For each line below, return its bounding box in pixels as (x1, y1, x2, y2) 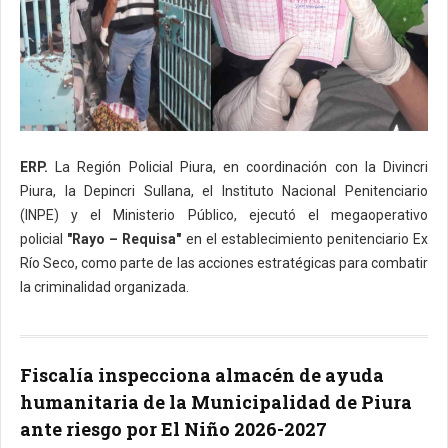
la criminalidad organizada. (20, 279, 189, 296)
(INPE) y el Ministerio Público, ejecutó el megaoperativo (20, 207, 428, 224)
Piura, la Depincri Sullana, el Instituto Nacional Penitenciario (20, 183, 428, 200)
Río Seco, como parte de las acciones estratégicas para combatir (20, 255, 428, 272)
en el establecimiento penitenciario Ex (181, 231, 428, 248)
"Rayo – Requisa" (67, 231, 182, 248)
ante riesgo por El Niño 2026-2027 (20, 417, 327, 442)
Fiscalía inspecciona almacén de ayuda (20, 363, 384, 388)
